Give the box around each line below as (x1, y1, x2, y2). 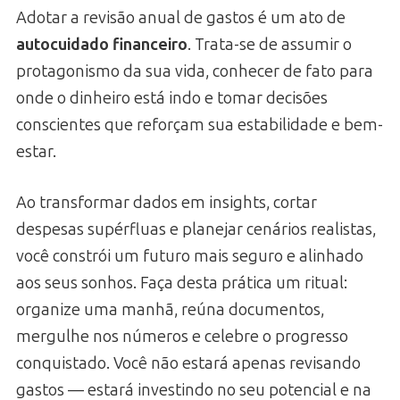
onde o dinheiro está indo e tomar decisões (16, 87, 328, 108)
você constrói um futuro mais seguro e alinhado (16, 246, 363, 266)
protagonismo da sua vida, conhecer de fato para (16, 61, 373, 81)
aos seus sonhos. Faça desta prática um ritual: (16, 272, 347, 293)
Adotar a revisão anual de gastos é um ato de (16, 7, 346, 28)
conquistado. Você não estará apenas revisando (16, 353, 361, 373)
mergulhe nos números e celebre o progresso (16, 326, 348, 346)
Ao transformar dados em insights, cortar (16, 192, 317, 212)
